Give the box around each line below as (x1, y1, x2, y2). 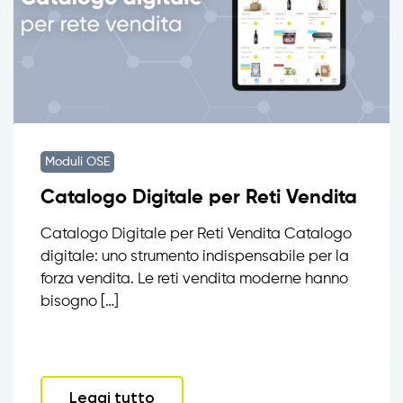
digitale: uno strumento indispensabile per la (40, 249, 349, 264)
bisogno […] (40, 294, 119, 309)
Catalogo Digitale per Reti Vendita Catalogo (40, 227, 352, 242)
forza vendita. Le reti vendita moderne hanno (40, 272, 348, 287)
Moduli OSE (45, 156, 110, 168)
